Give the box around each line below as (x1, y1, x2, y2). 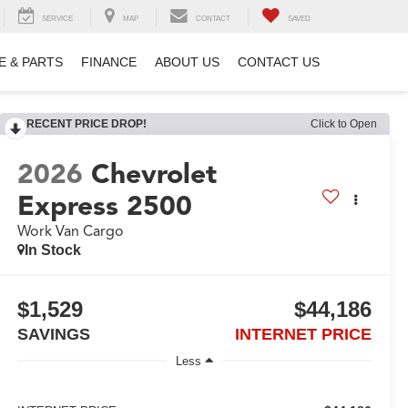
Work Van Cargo (16, 222, 124, 241)
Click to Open (311, 117, 377, 130)
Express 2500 (16, 189, 192, 224)
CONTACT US (238, 55, 320, 70)
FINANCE (81, 55, 137, 70)
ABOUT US (155, 55, 219, 70)
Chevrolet (90, 157, 217, 192)
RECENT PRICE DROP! (25, 117, 147, 130)
